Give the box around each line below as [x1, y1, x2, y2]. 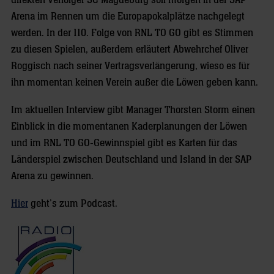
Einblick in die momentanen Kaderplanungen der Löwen [11, 121, 247, 132]
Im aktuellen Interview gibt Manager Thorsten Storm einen [11, 105, 255, 116]
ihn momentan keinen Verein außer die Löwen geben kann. [11, 77, 258, 88]
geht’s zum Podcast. [28, 198, 117, 209]
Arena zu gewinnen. [11, 171, 94, 182]
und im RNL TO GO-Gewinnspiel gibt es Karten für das [11, 138, 237, 149]
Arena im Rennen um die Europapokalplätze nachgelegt [11, 11, 245, 22]
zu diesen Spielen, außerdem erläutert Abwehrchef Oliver [11, 44, 248, 55]
